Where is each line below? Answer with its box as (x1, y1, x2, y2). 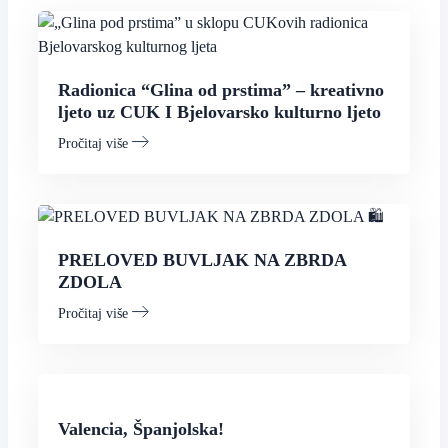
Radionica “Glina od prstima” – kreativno (58, 80, 384, 100)
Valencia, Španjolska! (58, 419, 224, 440)
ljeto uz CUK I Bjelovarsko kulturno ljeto (58, 102, 381, 122)
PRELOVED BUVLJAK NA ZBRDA (58, 250, 346, 271)
